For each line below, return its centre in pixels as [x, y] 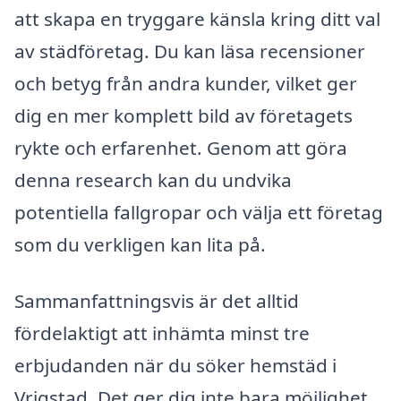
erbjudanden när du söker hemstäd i [175, 366]
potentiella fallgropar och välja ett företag [199, 212]
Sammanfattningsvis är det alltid [157, 301]
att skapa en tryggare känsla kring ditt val [197, 18]
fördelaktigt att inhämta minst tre [162, 333]
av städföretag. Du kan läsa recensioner [190, 51]
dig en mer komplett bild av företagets [183, 115]
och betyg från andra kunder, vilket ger [186, 83]
